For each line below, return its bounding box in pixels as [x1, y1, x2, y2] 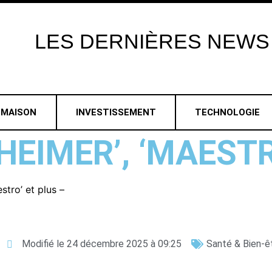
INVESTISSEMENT [75, 107, 156, 118]
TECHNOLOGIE [195, 107, 260, 118]
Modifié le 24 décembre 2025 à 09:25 [22, 238, 182, 250]
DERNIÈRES [80, 30, 202, 53]
